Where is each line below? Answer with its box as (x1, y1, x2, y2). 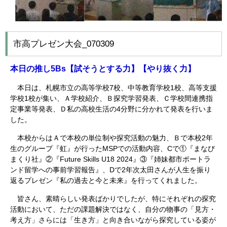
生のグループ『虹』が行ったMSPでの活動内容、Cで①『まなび (10, 144, 215, 153)
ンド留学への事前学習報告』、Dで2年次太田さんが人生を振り (10, 165, 211, 174)
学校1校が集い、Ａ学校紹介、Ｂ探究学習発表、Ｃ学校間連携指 (10, 94, 213, 102)
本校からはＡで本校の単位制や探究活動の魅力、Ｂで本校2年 (10, 133, 213, 142)
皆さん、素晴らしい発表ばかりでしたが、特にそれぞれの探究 (10, 194, 216, 203)
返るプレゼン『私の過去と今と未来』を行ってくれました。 (10, 176, 202, 184)
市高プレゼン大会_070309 (13, 39, 114, 49)
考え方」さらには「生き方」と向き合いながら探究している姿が (10, 215, 216, 224)
